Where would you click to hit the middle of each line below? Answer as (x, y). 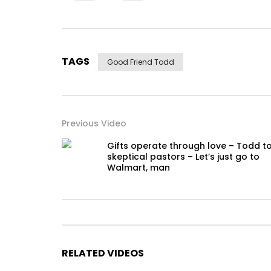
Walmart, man (139, 168)
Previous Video (94, 124)
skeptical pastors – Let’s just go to (183, 157)
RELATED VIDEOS (103, 253)
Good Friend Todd (141, 62)
